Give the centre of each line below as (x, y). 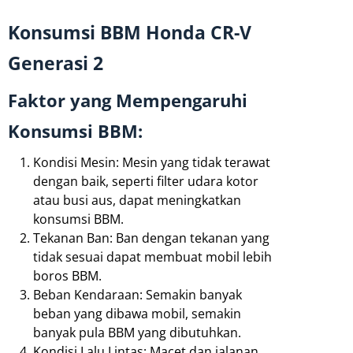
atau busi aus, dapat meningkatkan (137, 201)
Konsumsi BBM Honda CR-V (130, 33)
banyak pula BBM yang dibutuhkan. (137, 333)
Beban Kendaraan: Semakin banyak (137, 295)
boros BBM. (67, 276)
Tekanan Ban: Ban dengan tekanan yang (151, 238)
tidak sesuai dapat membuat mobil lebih (152, 257)
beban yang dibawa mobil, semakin (137, 314)
